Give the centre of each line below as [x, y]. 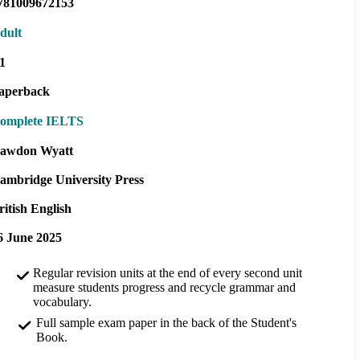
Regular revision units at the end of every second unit [168, 272]
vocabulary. [62, 301]
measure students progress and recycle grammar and [164, 287]
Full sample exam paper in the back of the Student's [166, 322]
